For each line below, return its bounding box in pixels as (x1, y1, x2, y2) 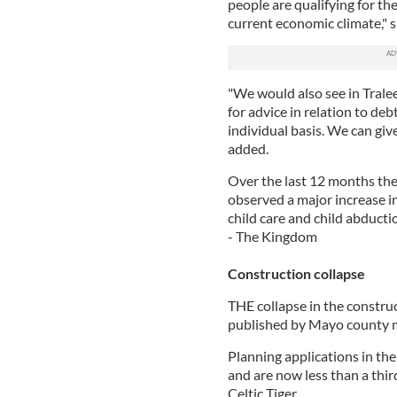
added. (227, 139, 269, 157)
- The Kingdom (227, 227, 317, 245)
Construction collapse (227, 264, 365, 282)
